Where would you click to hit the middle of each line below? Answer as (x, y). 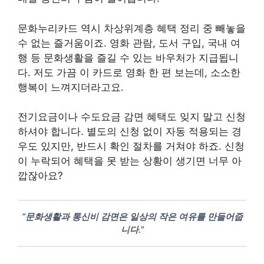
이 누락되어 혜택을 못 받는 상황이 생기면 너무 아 (130, 161)
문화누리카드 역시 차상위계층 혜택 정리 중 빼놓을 (132, 28)
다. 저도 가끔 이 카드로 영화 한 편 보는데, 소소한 (129, 72)
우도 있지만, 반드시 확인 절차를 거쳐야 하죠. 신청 (131, 146)
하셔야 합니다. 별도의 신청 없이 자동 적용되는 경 (130, 132)
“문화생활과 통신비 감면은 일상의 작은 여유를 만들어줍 (132, 217)
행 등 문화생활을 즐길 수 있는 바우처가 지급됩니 (128, 57)
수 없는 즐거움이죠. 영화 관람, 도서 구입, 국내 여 (129, 43)
